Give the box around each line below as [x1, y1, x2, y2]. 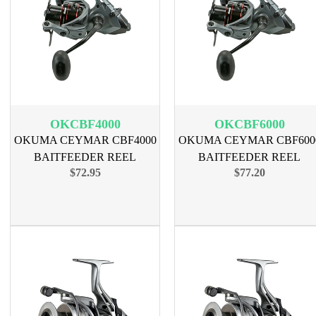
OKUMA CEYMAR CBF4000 [13, 134, 157, 146]
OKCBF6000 [214, 117, 285, 131]
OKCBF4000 [49, 117, 121, 131]
